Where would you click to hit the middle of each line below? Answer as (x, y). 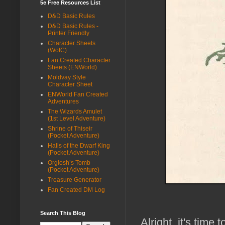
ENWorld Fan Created (78, 94)
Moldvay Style (67, 77)
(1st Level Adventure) (77, 118)
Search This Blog (63, 213)
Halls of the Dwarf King (79, 145)
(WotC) (57, 50)
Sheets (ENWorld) (72, 67)
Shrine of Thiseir (70, 128)
